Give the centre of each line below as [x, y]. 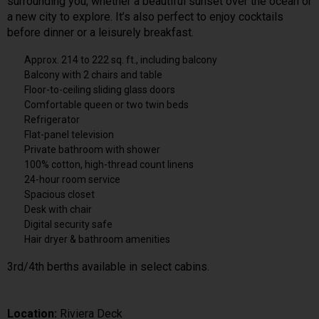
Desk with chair [58, 209]
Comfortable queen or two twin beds [106, 104]
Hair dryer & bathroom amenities [97, 239]
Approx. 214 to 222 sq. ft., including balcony [121, 59]
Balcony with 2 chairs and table [93, 74]
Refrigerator [52, 119]
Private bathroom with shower [92, 149]
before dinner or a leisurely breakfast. [100, 32]
